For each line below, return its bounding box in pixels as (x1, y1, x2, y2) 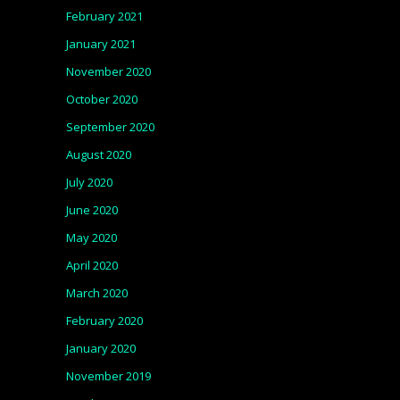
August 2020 (66, 146, 131, 162)
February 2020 (66, 312, 143, 329)
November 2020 (66, 63, 151, 79)
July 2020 (66, 174, 112, 190)
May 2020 (66, 229, 117, 246)
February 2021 (66, 8, 143, 24)
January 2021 (66, 36, 136, 52)
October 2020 (66, 91, 137, 107)
